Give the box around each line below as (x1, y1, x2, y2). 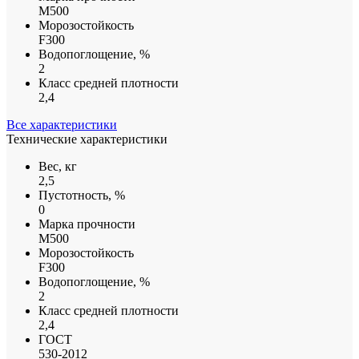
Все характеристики (6, 117, 117, 131)
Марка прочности (38, 216, 135, 231)
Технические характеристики (6, 131, 167, 146)
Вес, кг (38, 159, 77, 173)
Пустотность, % (38, 188, 125, 202)
